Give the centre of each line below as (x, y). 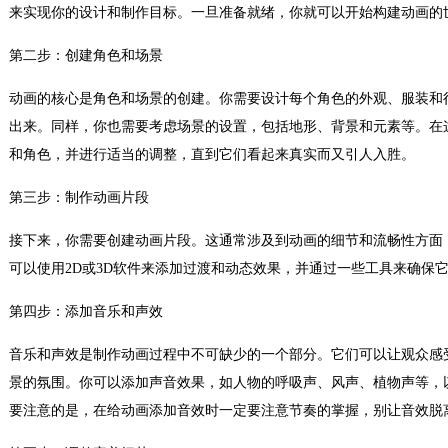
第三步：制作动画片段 (79, 197)
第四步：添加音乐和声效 (86, 311)
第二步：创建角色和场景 (86, 55)
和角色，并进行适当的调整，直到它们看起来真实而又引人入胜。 (212, 154)
